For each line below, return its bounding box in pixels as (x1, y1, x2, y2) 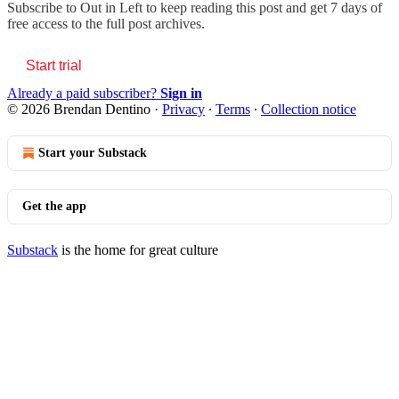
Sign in (160, 85, 202, 101)
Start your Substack (38, 145, 147, 159)
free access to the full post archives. (7, 15, 205, 31)
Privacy (162, 101, 205, 117)
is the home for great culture (58, 241, 218, 257)
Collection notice (261, 101, 356, 117)
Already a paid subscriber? (7, 85, 160, 101)
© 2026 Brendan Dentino (7, 101, 151, 117)
